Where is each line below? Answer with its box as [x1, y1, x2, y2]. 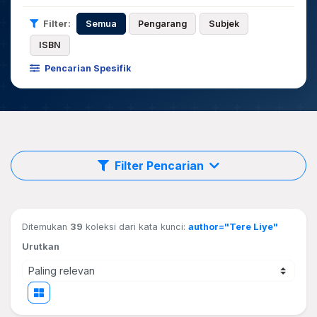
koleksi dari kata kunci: [83, 221, 188, 232]
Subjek [209, 18, 240, 29]
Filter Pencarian [115, 158, 207, 173]
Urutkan [22, 241, 59, 252]
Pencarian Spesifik [42, 63, 131, 74]
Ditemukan [22, 221, 70, 232]
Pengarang [138, 18, 188, 29]
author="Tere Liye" [188, 221, 278, 232]
